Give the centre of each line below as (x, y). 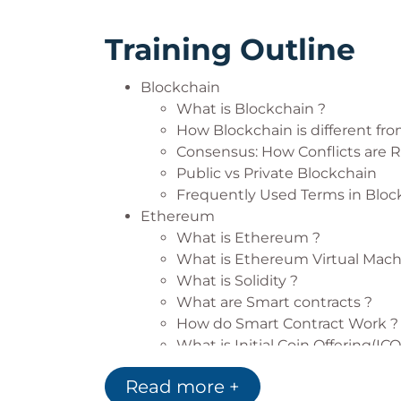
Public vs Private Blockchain (277, 173)
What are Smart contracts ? (274, 302)
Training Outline (230, 49)
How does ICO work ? (252, 367)
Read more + (183, 387)
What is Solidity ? (237, 281)
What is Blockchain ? (251, 109)
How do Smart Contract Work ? (287, 324)
